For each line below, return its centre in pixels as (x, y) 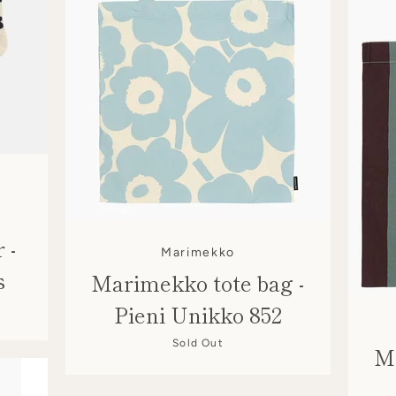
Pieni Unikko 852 (198, 314)
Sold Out (198, 343)
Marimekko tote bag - (198, 282)
